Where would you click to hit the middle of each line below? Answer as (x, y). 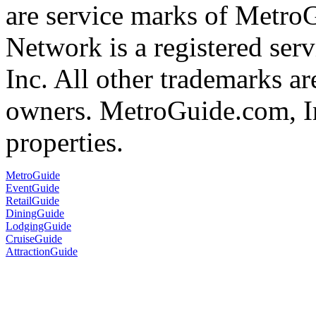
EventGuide (32, 188)
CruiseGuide (34, 238)
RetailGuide (32, 200)
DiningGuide (35, 213)
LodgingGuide (38, 226)
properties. (65, 142)
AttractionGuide (42, 251)
